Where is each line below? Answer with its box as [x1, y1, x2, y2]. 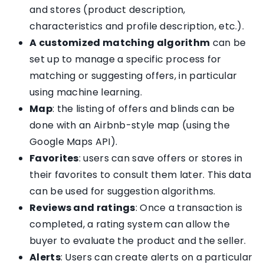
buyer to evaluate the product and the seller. [29, 234, 246, 248]
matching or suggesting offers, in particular [29, 69, 237, 83]
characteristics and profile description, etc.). [29, 19, 245, 34]
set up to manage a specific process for [29, 52, 222, 67]
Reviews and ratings [29, 201, 136, 215]
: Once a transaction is [135, 201, 243, 215]
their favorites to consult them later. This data [29, 168, 252, 182]
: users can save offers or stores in [78, 151, 243, 166]
